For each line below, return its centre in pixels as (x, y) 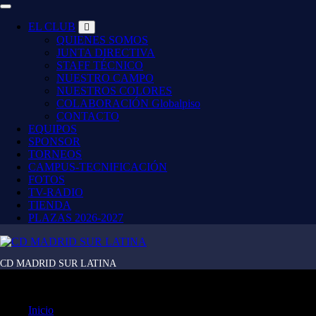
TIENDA (50, 205)
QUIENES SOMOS (102, 40)
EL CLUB (52, 26)
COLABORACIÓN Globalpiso (128, 103)
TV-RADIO (56, 192)
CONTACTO (88, 116)
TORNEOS (55, 154)
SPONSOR (54, 141)
